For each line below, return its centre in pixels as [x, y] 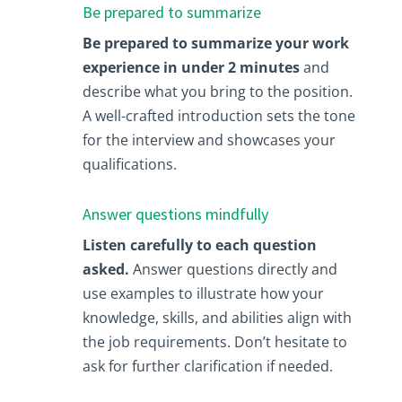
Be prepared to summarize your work [215, 43]
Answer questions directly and [233, 269]
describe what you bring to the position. [217, 91]
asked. [105, 269]
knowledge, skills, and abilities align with [217, 317]
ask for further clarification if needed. [207, 366]
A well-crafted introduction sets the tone [218, 115]
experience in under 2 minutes [191, 67]
